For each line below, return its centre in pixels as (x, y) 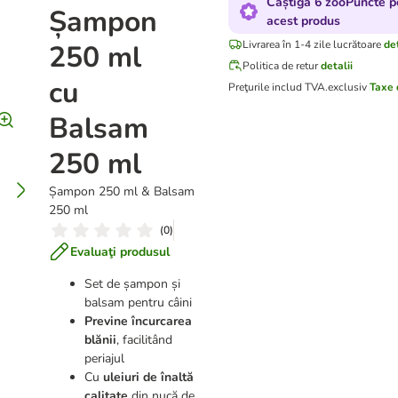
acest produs (303, 21)
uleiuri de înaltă (148, 377)
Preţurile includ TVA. (278, 87)
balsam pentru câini (138, 302)
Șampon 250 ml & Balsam (121, 191)
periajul (104, 358)
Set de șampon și (132, 284)
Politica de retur (280, 66)
